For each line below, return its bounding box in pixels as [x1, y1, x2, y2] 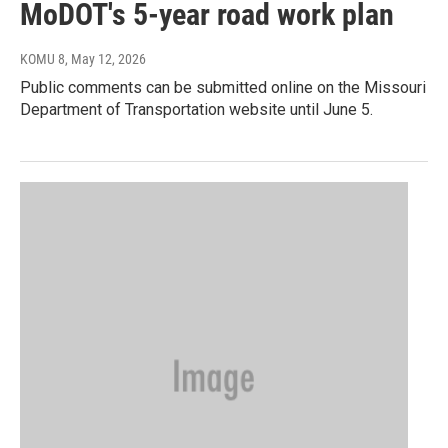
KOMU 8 [20, 51, 65, 68]
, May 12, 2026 [65, 51, 146, 68]
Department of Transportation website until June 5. [20, 100, 373, 120]
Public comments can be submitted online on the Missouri [20, 78, 426, 98]
